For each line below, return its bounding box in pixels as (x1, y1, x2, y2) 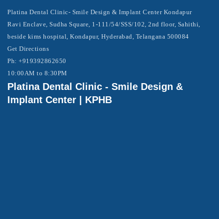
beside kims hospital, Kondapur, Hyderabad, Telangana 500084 (7, 33, 189, 40)
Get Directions (7, 45, 49, 52)
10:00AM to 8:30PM (7, 69, 67, 77)
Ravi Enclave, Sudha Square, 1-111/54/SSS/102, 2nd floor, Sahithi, (7, 21, 200, 28)
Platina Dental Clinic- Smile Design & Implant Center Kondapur (7, 8, 192, 16)
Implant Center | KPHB (7, 94, 112, 105)
